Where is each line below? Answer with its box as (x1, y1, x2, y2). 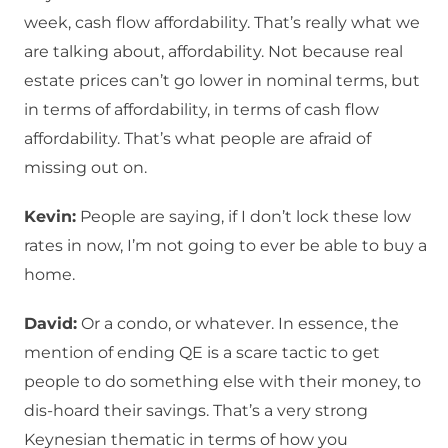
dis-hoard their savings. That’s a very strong (24, 401, 368, 421)
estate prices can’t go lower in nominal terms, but (24, 71, 420, 91)
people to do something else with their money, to (24, 372, 421, 392)
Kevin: (24, 207, 76, 227)
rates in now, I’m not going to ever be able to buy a (24, 236, 427, 256)
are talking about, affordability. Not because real (24, 42, 403, 62)
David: (24, 314, 77, 334)
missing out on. (24, 158, 147, 178)
